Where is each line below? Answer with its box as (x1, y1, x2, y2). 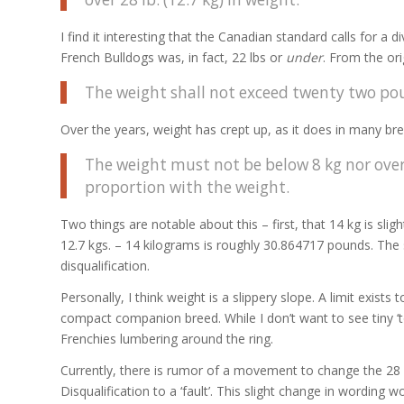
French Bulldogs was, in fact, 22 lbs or (60, 49, 286, 67)
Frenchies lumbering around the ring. (60, 329, 273, 347)
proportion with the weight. (85, 176, 289, 197)
